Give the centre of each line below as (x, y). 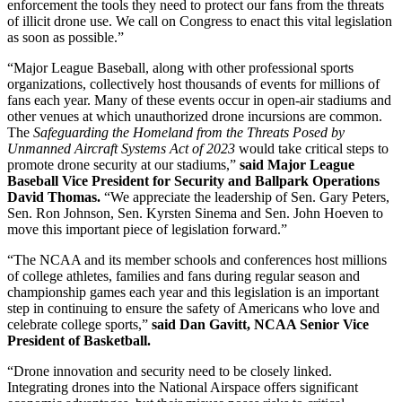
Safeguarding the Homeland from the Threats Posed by (189, 133)
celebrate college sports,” (79, 325)
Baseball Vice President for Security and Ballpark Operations (193, 181)
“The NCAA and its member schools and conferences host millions (197, 260)
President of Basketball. (79, 341)
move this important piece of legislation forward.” (149, 230)
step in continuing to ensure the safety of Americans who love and (193, 309)
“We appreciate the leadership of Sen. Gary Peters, (245, 197)
